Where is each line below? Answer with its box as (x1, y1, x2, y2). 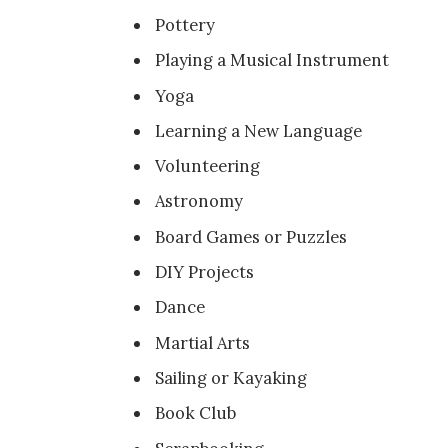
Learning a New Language (155, 119, 363, 142)
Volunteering (155, 155, 261, 178)
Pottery (155, 13, 216, 36)
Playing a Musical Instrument (155, 49, 390, 72)
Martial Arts (155, 331, 251, 354)
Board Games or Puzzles (155, 225, 348, 248)
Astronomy (155, 190, 244, 213)
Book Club (155, 402, 237, 425)
